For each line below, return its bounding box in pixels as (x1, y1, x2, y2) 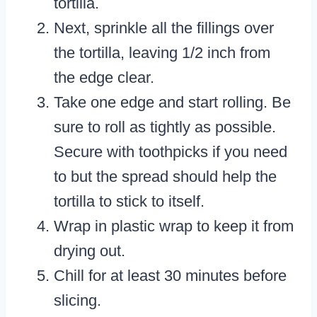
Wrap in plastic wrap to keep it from (54, 217, 294, 236)
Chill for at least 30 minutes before (54, 267, 287, 285)
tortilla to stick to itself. (54, 192, 204, 211)
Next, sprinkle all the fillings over (54, 19, 274, 38)
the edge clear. (54, 69, 154, 87)
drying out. (54, 242, 125, 260)
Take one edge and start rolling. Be (54, 93, 291, 112)
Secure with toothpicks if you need (54, 143, 287, 161)
